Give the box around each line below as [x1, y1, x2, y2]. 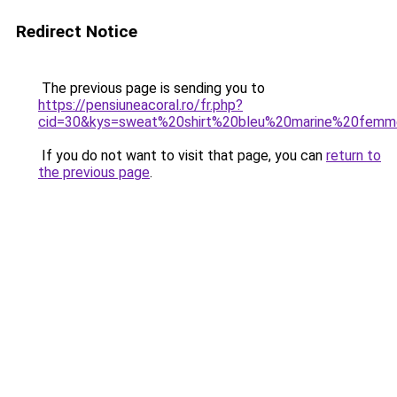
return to [326, 147, 381, 164]
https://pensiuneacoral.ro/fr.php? [38, 97, 243, 113]
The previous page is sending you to [38, 80, 265, 97]
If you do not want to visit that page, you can [38, 147, 326, 164]
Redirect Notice [16, 21, 137, 42]
